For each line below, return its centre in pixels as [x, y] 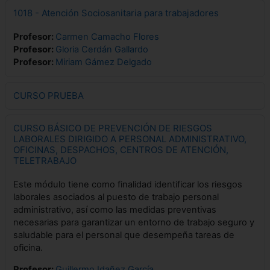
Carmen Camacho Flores [107, 37]
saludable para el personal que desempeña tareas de [124, 235]
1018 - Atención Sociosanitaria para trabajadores [116, 13]
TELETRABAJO [45, 161]
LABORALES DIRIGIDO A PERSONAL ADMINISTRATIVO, [130, 139]
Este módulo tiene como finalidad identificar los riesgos [128, 184]
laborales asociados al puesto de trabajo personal [116, 197]
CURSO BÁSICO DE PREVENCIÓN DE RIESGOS [113, 128]
